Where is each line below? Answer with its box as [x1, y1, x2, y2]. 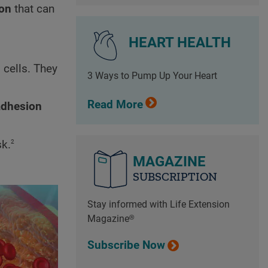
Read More [87, 98, 143, 111]
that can [11, 2, 54, 16]
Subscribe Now [87, 238, 165, 252]
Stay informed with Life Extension [87, 199, 230, 211]
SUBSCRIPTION [132, 169, 217, 184]
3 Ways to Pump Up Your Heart [87, 70, 217, 82]
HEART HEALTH [128, 33, 231, 51]
